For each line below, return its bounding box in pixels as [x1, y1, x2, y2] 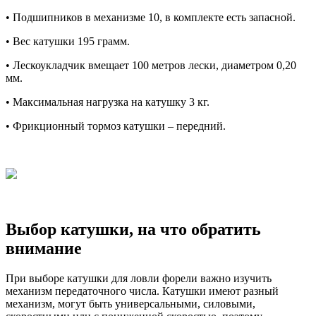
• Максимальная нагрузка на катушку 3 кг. [6, 95, 209, 108]
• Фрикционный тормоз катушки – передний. [6, 119, 226, 132]
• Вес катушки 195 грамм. [6, 35, 130, 47]
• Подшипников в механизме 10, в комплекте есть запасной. [6, 11, 296, 23]
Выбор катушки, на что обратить [6, 219, 261, 238]
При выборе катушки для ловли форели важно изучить [6, 272, 272, 284]
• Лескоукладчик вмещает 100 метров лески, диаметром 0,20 [6, 59, 296, 71]
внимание [6, 238, 82, 257]
